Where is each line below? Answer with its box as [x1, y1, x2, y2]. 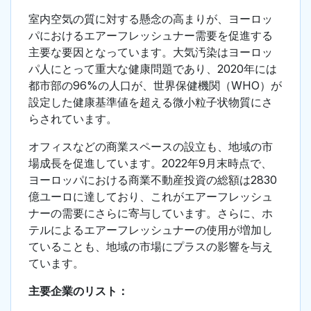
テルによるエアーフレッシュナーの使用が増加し [28, 223, 273, 237]
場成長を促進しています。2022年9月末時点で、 [28, 156, 272, 171]
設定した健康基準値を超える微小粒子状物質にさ [28, 95, 273, 110]
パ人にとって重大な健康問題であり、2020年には [28, 62, 277, 76]
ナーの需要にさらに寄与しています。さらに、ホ [28, 206, 273, 221]
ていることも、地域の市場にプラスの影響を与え [28, 239, 273, 254]
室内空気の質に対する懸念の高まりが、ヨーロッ [28, 12, 273, 26]
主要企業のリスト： [28, 284, 128, 299]
